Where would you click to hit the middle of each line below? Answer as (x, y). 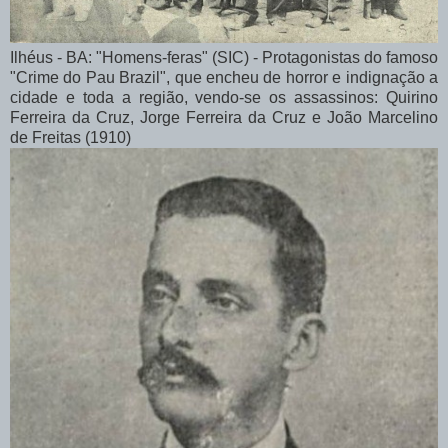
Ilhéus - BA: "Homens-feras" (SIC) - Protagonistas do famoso (224, 57)
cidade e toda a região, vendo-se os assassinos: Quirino (224, 97)
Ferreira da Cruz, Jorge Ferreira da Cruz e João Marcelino (224, 117)
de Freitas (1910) (72, 137)
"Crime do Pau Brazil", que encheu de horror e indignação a (224, 77)
